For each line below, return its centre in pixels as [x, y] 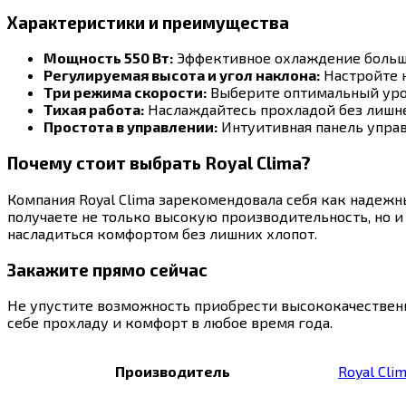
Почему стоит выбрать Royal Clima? [159, 163]
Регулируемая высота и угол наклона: [182, 75]
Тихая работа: [94, 110]
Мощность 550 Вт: [108, 58]
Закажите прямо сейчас [107, 269]
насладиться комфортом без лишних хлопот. [162, 233]
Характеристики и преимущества [148, 22]
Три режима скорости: [125, 92]
